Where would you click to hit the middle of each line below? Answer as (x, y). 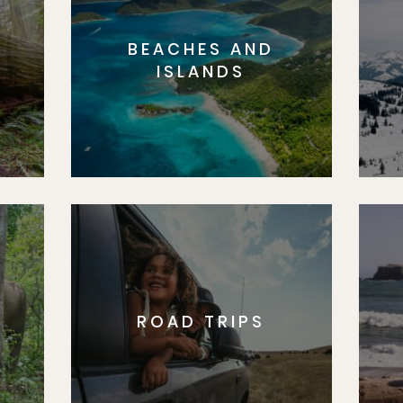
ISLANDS (201, 71)
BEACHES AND (201, 49)
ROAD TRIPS (201, 322)
